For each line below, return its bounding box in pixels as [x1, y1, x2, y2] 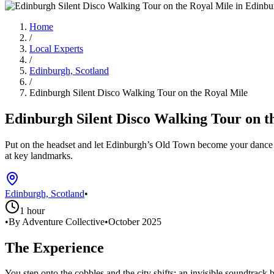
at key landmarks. [5, 150, 73, 161]
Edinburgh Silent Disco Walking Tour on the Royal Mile [29, 87, 248, 98]
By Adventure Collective [9, 216, 105, 227]
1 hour [20, 205, 45, 216]
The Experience [5, 239, 104, 256]
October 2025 [108, 216, 161, 227]
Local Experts [29, 43, 83, 54]
